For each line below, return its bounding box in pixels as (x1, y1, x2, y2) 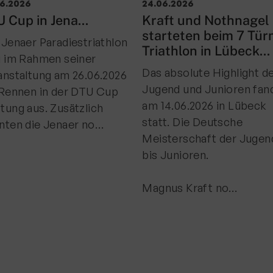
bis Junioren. (143, 148, 212, 161)
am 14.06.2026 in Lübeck (143, 99, 268, 112)
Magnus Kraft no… (143, 181, 238, 194)
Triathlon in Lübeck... (143, 43, 271, 58)
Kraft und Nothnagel (143, 12, 270, 28)
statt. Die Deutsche (143, 115, 243, 129)
